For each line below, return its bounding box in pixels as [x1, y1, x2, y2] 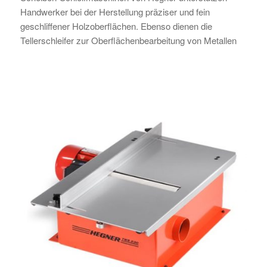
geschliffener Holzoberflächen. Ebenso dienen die [20, 20, 212, 33]
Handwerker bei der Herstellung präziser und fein [20, 5, 210, 18]
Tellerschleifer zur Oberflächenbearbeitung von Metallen [20, 34, 237, 47]
